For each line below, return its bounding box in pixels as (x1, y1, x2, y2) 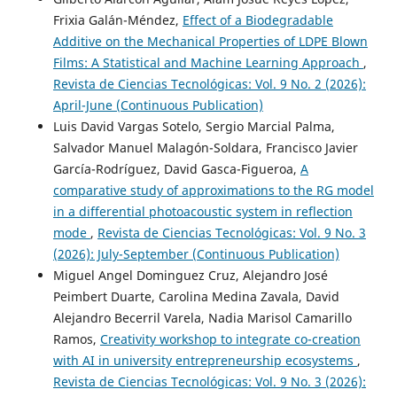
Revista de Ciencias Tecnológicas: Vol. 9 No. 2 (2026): (52, 75, 366, 93)
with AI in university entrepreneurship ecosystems (52, 352, 357, 370)
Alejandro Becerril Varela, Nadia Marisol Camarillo (52, 309, 352, 327)
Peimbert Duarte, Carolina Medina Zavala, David (52, 288, 339, 306)
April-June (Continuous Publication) (52, 97, 263, 114)
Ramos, (52, 331, 100, 348)
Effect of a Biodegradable (182, 12, 333, 29)
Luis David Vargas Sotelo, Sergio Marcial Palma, (52, 118, 335, 136)
